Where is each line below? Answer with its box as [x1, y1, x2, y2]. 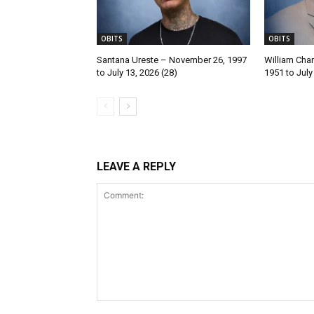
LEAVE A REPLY [97, 159, 176, 173]
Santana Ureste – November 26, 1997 [97, 54, 247, 65]
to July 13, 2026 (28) [97, 67, 177, 78]
